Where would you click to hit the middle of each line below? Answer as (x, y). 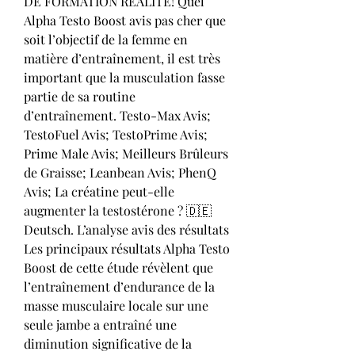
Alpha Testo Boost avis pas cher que (125, 20)
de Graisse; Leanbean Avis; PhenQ (120, 172)
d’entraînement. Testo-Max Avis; (117, 115)
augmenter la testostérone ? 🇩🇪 (118, 210)
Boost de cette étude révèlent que (118, 267)
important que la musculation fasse (124, 77)
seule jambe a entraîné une (100, 324)
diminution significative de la (108, 343)
